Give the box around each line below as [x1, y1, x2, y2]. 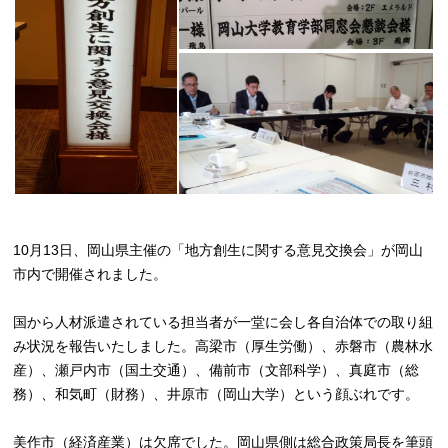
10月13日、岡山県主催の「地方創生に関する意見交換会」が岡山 [13, 242, 424, 258]
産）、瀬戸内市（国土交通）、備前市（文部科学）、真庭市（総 [13, 362, 420, 378]
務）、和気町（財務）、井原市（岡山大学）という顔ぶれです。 [13, 386, 420, 402]
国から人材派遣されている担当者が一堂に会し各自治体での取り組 [13, 314, 434, 330]
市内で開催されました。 [13, 266, 168, 282]
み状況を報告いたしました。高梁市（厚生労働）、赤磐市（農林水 [13, 338, 434, 354]
